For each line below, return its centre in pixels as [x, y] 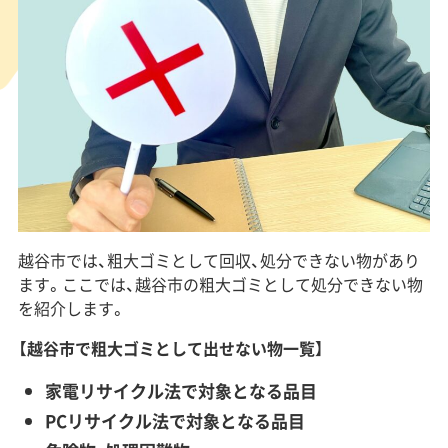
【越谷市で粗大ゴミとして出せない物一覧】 [170, 348]
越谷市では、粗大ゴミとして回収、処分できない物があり [218, 260]
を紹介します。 [71, 308]
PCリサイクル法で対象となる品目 [174, 421]
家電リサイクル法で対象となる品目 [180, 391]
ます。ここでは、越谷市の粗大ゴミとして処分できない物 [220, 284]
